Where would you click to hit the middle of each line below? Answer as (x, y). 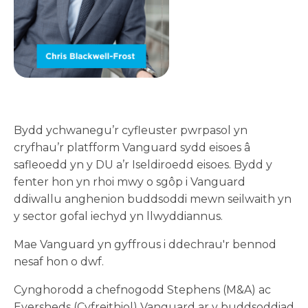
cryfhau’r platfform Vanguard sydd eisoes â (132, 147)
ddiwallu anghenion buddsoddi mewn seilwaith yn (153, 199)
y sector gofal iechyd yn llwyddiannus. (118, 216)
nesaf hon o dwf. (59, 261)
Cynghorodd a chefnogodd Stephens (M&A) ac (142, 289)
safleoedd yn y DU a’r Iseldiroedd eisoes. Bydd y (143, 164)
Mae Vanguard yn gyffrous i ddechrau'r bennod (145, 244)
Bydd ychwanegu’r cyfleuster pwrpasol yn (131, 130)
